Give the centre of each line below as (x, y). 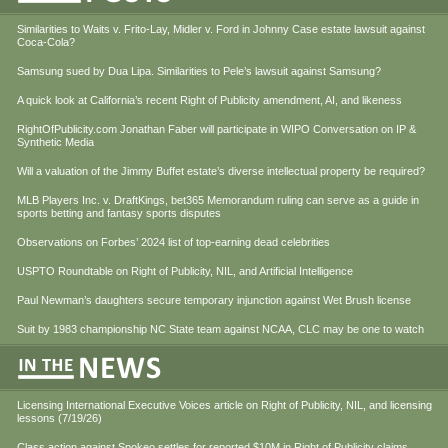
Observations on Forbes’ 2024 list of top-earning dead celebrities (173, 242)
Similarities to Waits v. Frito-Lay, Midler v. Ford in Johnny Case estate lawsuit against (221, 29)
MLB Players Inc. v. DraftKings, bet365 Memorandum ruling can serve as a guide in (218, 200)
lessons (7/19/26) (59, 418)
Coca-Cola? (46, 42)
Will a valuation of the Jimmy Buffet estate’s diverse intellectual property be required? (221, 171)
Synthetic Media (55, 142)
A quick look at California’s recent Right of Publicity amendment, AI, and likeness (209, 100)
